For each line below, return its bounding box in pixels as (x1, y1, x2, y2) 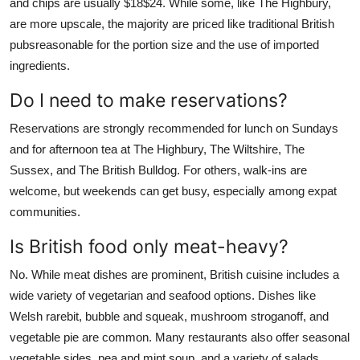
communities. (10, 204, 80, 219)
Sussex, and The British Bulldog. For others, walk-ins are (10, 162, 307, 177)
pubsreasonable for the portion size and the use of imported (10, 37, 319, 51)
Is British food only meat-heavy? (10, 234, 288, 258)
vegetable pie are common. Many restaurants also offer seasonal (10, 329, 350, 344)
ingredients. (10, 58, 70, 72)
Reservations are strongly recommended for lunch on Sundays (10, 121, 338, 135)
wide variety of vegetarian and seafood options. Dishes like (10, 288, 316, 302)
